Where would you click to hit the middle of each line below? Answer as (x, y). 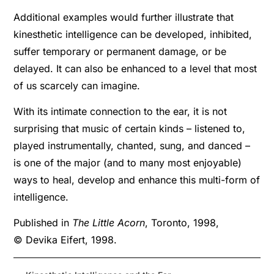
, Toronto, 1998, (182, 223)
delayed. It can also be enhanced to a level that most (135, 68)
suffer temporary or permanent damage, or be (120, 51)
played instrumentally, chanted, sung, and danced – (132, 145)
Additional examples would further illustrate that (124, 17)
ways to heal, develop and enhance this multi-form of (137, 180)
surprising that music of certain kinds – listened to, (130, 128)
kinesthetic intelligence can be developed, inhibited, (133, 34)
